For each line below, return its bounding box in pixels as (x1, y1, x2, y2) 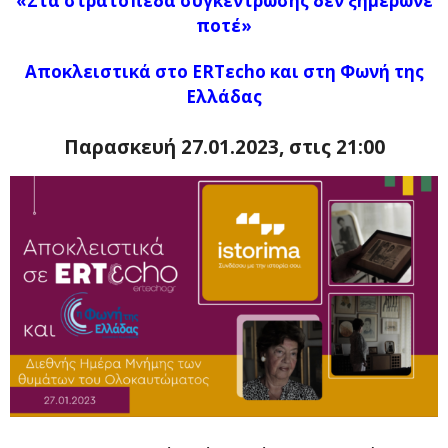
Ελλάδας (186, 85, 262, 108)
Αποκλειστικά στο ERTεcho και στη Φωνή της (24, 60, 424, 83)
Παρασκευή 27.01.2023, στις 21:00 (63, 134, 385, 160)
